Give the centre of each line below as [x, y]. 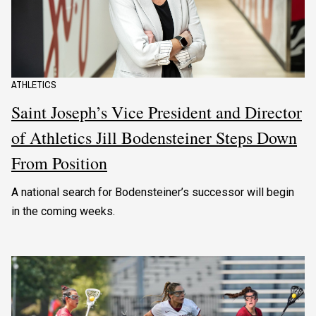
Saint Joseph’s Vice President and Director [157, 113]
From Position [59, 163]
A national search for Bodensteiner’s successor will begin [153, 193]
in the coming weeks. [63, 212]
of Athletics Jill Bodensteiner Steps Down [154, 138]
